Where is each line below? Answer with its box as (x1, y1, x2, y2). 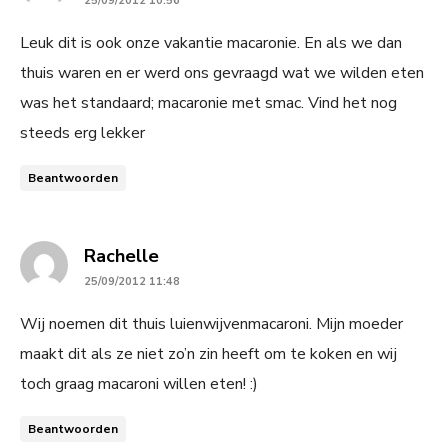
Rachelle (84, 244, 159, 268)
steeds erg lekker (20, 122, 145, 144)
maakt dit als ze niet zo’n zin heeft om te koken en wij (20, 343, 397, 365)
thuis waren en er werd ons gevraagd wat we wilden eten (20, 62, 424, 84)
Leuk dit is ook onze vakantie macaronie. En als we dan (20, 32, 402, 54)
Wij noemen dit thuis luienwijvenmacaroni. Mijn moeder (20, 313, 403, 335)
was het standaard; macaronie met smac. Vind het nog (20, 92, 397, 114)
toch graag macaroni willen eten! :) (20, 373, 258, 395)
